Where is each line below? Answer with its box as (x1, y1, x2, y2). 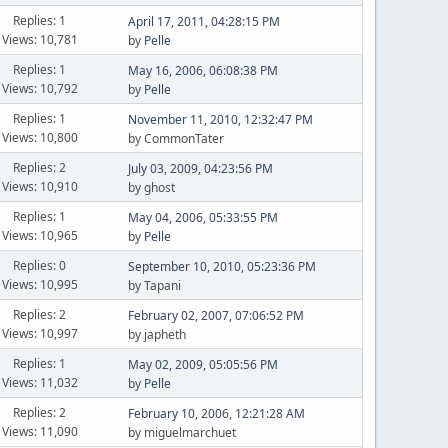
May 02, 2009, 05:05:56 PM (127, 356, 278, 373)
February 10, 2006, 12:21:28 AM (127, 405, 305, 422)
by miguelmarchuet (127, 424, 236, 441)
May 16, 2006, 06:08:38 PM (127, 62, 278, 79)
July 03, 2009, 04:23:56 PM (127, 160, 273, 177)
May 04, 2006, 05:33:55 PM (127, 209, 278, 226)
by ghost (127, 179, 175, 196)
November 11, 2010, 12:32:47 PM (127, 111, 313, 128)
